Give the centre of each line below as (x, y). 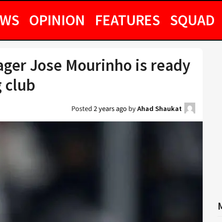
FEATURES (128, 20)
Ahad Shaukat (160, 109)
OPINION (57, 20)
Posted (83, 109)
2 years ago (110, 109)
